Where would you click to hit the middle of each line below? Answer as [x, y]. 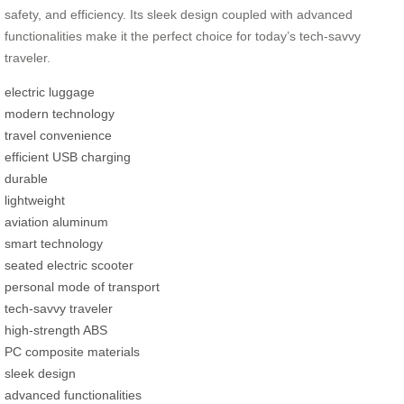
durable [26, 179]
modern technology [60, 114]
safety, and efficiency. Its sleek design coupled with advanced [179, 15]
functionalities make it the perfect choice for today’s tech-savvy [183, 37]
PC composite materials [72, 352]
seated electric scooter [69, 266]
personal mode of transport [82, 287]
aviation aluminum [56, 222]
